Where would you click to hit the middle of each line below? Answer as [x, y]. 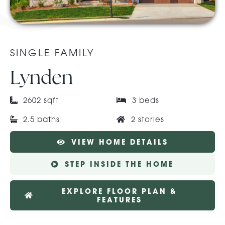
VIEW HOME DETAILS [120, 142]
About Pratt [34, 25]
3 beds [145, 100]
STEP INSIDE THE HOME [119, 164]
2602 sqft [41, 100]
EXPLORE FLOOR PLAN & [120, 191]
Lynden [41, 77]
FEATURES [120, 200]
